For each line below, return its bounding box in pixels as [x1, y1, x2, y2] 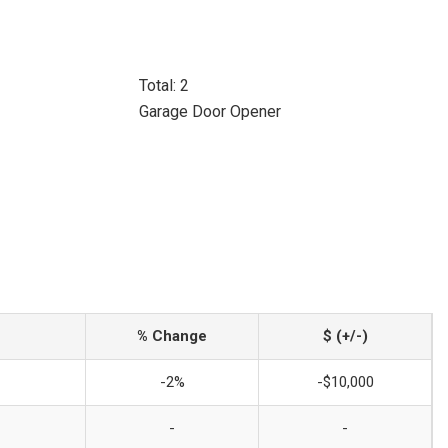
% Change [137, 327, 207, 345]
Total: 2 [138, 76, 189, 95]
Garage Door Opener [138, 102, 281, 121]
